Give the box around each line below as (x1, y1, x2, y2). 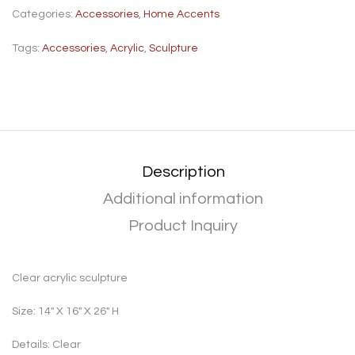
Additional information (103, 191, 263, 208)
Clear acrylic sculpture (12, 273, 128, 284)
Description (141, 164, 225, 181)
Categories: (12, 9, 75, 21)
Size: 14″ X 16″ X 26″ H (12, 306, 119, 318)
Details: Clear (12, 339, 81, 351)
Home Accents (143, 9, 219, 21)
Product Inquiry (128, 218, 238, 235)
